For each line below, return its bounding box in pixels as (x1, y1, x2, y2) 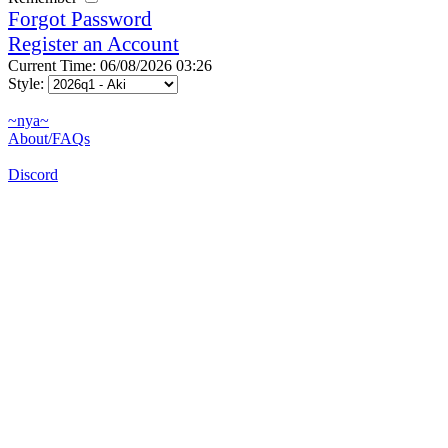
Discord (8, 165, 58, 183)
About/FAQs (8, 129, 90, 147)
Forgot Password (8, 6, 152, 31)
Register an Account (8, 31, 179, 56)
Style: (8, 74, 48, 92)
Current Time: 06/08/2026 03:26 (8, 56, 212, 74)
